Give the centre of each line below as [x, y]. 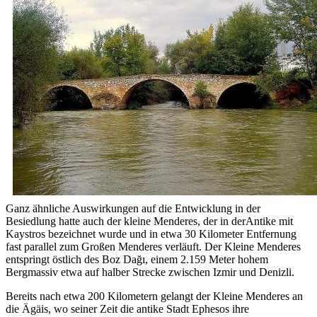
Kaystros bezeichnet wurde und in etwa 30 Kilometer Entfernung [151, 234]
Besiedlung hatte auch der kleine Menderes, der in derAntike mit [149, 221]
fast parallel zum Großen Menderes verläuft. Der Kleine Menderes [153, 246]
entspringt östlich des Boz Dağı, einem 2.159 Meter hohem [137, 259]
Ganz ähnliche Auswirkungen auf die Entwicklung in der [133, 208]
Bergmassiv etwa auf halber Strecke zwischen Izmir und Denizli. [150, 272]
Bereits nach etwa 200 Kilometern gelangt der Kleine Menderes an [154, 296]
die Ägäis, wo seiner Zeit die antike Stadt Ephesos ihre [127, 309]
